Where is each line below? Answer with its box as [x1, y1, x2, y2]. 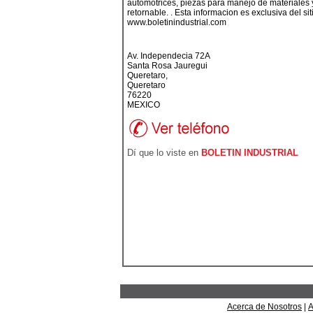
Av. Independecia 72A [127, 51, 210, 61]
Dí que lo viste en [127, 147, 201, 158]
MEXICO [127, 100, 160, 110]
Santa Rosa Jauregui [127, 61, 208, 71]
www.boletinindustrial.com [127, 17, 226, 27]
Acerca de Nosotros [227, 302, 302, 312]
